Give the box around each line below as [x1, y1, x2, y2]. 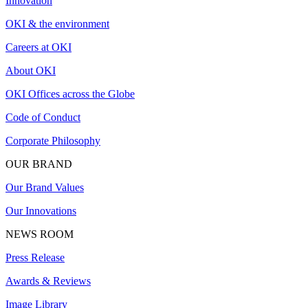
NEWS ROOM [5, 228, 74, 241]
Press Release [5, 252, 65, 264]
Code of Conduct [5, 111, 80, 124]
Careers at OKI [5, 41, 71, 54]
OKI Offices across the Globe [5, 88, 135, 100]
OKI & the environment [5, 18, 109, 30]
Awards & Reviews [5, 275, 91, 287]
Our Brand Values [5, 181, 84, 194]
